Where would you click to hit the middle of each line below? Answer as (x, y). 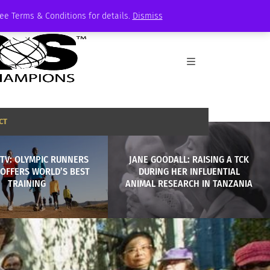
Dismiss (147, 16)
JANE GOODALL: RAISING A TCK (189, 159)
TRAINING (27, 183)
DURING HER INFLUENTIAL (189, 171)
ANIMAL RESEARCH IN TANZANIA (189, 183)
